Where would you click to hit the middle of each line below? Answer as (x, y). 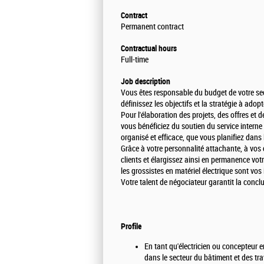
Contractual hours (149, 48)
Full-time (135, 60)
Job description (146, 81)
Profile (131, 226)
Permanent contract (152, 27)
